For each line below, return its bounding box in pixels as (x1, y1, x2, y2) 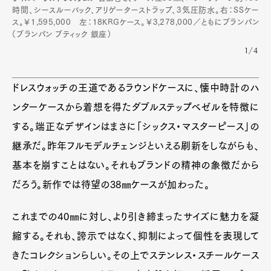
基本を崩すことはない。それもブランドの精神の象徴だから (12, 160, 259, 171)
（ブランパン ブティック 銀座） (12, 30, 112, 39)
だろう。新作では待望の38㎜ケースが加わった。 (12, 180, 210, 190)
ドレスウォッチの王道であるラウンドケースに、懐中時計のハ (12, 83, 259, 93)
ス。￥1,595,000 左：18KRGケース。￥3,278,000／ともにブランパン (12, 18, 259, 27)
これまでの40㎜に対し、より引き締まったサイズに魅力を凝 (12, 212, 259, 222)
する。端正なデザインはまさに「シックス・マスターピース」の (12, 122, 259, 132)
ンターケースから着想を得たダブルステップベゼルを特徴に (12, 102, 259, 113)
